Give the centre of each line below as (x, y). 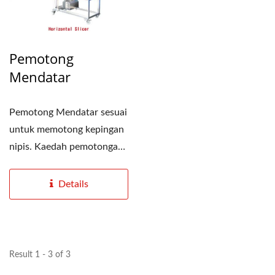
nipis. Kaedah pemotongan (66, 146)
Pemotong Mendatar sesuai (68, 112)
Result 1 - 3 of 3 (40, 254)
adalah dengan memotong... (68, 164)
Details (73, 184)
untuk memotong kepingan (67, 129)
